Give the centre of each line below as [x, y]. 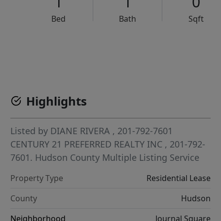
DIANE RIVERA [80, 131]
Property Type [37, 178]
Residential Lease [178, 178]
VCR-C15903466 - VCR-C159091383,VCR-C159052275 [133, 49]
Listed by [31, 131]
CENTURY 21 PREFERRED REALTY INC [88, 144]
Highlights [57, 101]
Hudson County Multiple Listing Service [117, 157]
